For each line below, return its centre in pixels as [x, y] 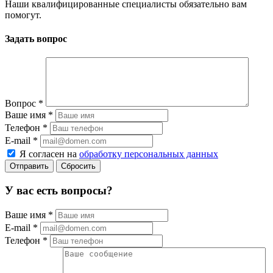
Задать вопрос [36, 39]
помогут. [23, 15]
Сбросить [78, 166]
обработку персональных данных [149, 154]
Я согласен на [49, 154]
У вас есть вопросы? [59, 191]
